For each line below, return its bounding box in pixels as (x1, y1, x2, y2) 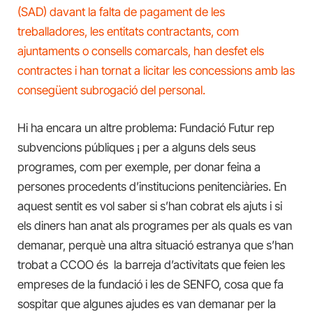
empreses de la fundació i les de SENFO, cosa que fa (17, 277, 284, 292)
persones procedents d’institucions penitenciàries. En (17, 180, 286, 194)
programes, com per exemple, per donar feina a (17, 160, 261, 175)
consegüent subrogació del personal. (17, 83, 205, 98)
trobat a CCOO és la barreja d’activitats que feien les (17, 258, 285, 272)
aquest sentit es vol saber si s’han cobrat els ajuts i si (17, 199, 282, 214)
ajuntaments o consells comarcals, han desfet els (17, 44, 264, 59)
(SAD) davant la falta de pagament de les (17, 5, 225, 20)
